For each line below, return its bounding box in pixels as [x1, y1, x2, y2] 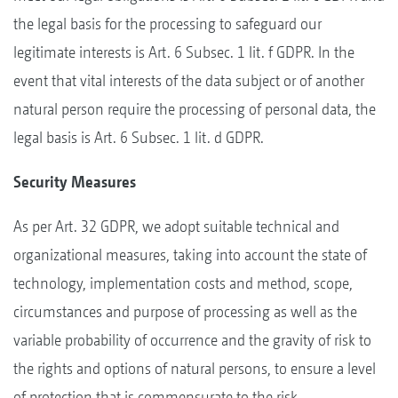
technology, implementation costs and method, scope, [13, 273, 353, 292]
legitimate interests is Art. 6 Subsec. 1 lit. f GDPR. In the [13, 42, 354, 61]
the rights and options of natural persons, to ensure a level [13, 358, 376, 378]
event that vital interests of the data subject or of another [13, 70, 364, 90]
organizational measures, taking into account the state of [13, 244, 367, 264]
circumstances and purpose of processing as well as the [13, 301, 357, 321]
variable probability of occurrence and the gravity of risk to [13, 330, 371, 349]
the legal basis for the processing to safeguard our [13, 13, 322, 33]
